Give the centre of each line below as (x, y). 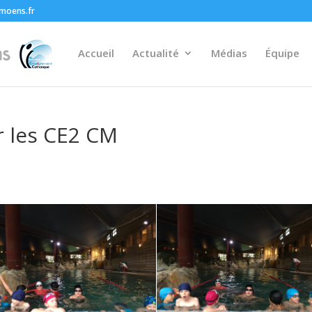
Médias (229, 53)
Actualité (156, 53)
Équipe (282, 53)
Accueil (96, 53)
